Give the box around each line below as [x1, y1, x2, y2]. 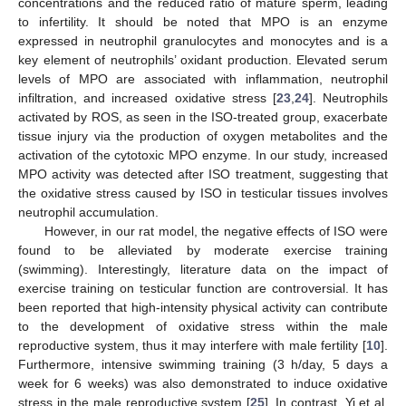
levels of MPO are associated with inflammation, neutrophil [18, 71, 388, 86]
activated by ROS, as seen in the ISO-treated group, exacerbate [18, 109, 388, 124]
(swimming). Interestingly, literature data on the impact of [18, 261, 388, 276]
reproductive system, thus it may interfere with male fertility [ [18, 337, 366, 353]
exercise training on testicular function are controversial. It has [18, 280, 388, 295]
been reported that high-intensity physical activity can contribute [18, 299, 388, 314]
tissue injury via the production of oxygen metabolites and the [18, 128, 388, 143]
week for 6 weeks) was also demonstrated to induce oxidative [18, 375, 388, 391]
